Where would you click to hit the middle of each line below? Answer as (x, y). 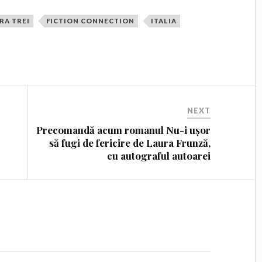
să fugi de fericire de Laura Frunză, (130, 142)
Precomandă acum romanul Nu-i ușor (124, 130)
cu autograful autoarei (159, 155)
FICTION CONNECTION (91, 20)
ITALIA (164, 20)
